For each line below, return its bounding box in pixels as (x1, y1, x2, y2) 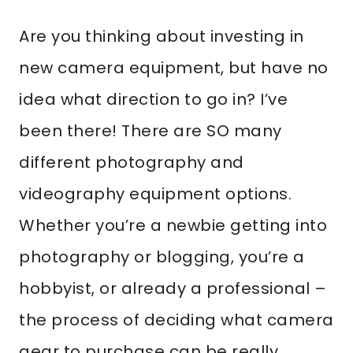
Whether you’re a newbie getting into (19, 214, 327, 236)
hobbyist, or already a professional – (19, 277, 327, 299)
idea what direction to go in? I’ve (19, 88, 288, 110)
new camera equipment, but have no (19, 57, 329, 79)
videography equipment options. (19, 183, 292, 205)
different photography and (19, 151, 244, 173)
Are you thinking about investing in (19, 25, 304, 47)
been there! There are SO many (19, 120, 282, 142)
